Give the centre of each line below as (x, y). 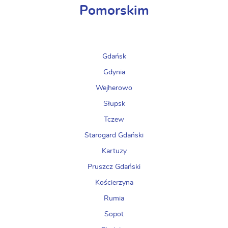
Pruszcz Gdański (114, 167)
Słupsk (114, 104)
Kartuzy (114, 151)
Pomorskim (114, 11)
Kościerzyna (114, 183)
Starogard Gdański (114, 135)
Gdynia (114, 72)
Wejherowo (114, 88)
